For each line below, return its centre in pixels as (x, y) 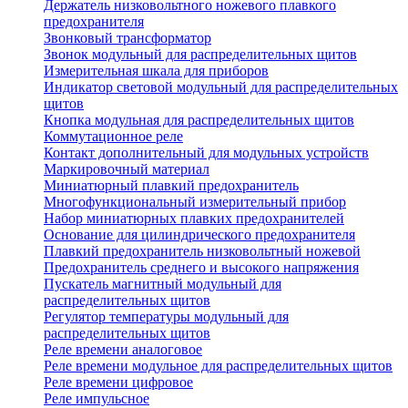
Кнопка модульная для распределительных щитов (199, 120)
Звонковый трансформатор (127, 38)
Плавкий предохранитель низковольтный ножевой (202, 251)
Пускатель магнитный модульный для (163, 284)
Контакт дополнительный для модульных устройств (206, 153)
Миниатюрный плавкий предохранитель (171, 186)
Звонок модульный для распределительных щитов (200, 55)
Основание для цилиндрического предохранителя (199, 235)
